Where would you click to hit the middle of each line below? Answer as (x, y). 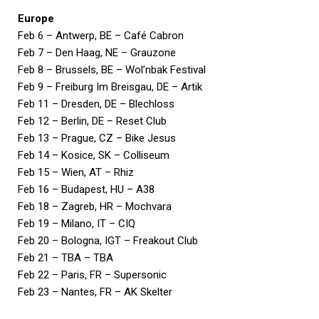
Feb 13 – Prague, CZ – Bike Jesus (97, 138)
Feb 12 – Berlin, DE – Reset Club (92, 121)
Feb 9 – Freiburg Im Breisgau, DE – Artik (110, 87)
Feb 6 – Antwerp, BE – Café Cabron (101, 36)
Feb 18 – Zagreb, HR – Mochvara (95, 207)
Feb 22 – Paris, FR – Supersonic (92, 275)
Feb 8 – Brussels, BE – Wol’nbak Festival (112, 70)
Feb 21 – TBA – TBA (66, 258)
